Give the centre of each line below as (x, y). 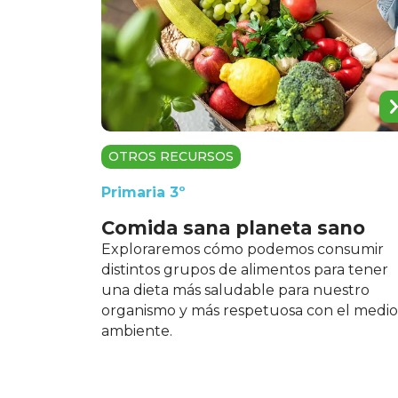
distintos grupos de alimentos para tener (245, 270)
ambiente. (137, 331)
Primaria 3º (143, 193)
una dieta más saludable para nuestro (235, 291)
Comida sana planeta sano (233, 228)
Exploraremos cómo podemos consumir (243, 250)
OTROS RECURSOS (171, 157)
